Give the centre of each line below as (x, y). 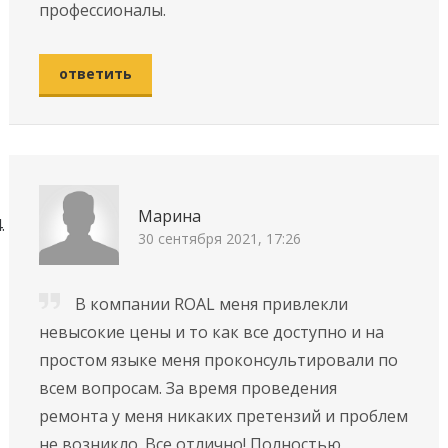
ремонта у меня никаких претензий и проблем (223, 415)
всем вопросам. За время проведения (187, 387)
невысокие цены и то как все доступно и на (211, 331)
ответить (95, 73)
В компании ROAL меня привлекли (211, 303)
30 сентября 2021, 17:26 (219, 239)
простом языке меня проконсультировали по (218, 359)
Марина (169, 216)
